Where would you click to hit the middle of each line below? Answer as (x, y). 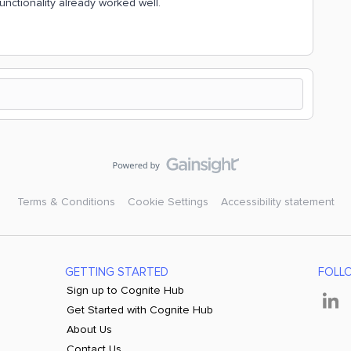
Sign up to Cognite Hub (125, 290)
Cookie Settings (168, 202)
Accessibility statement (277, 202)
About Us (89, 329)
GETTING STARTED (116, 272)
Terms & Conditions (66, 202)
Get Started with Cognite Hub (139, 310)
